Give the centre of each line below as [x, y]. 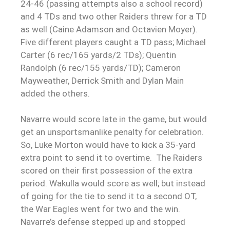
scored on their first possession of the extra [107, 170]
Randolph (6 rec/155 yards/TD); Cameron [101, 68]
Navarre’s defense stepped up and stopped [103, 222]
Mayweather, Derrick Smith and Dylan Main [102, 80]
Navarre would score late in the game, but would [114, 119]
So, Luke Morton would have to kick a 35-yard [108, 145]
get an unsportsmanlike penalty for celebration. [112, 132]
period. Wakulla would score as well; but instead [113, 183]
